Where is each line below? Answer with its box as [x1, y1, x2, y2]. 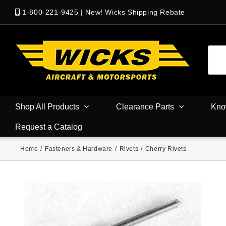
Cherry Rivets [145, 145, 187, 152]
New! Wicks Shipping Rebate [85, 8, 186, 16]
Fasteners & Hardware [45, 145, 113, 152]
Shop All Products [15, 102, 79, 111]
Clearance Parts [116, 102, 174, 111]
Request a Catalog [15, 122, 82, 131]
